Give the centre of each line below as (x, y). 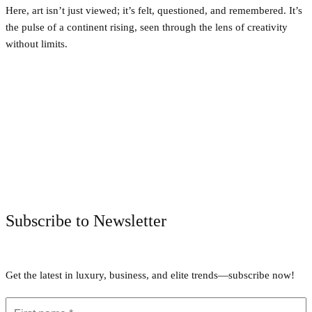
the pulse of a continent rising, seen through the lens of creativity (147, 27)
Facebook (51, 177)
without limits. (37, 44)
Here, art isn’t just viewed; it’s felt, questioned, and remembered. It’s (154, 10)
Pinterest (197, 177)
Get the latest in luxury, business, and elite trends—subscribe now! (150, 275)
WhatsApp (275, 177)
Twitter (125, 177)
